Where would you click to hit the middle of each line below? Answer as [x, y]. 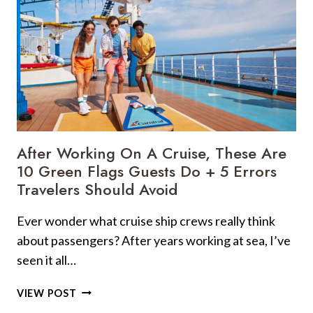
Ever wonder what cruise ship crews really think [146, 220]
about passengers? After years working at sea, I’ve [154, 240]
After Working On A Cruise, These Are [152, 153]
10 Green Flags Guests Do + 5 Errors [147, 171]
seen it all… [46, 260]
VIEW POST [47, 293]
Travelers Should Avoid [97, 189]
